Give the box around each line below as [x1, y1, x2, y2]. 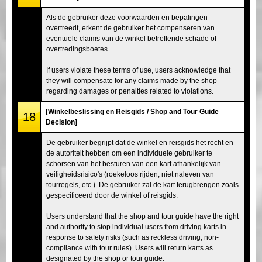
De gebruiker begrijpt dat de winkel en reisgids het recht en [46, 138, 233, 147]
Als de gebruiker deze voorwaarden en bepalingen [46, 13, 208, 22]
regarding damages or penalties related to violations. [46, 87, 213, 95]
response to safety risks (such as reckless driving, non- [46, 233, 219, 242]
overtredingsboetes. [46, 44, 109, 53]
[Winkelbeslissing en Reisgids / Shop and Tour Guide [46, 107, 219, 116]
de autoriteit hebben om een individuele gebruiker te [46, 149, 212, 157]
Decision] [46, 118, 77, 126]
